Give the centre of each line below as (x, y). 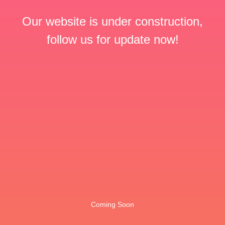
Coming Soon (113, 204)
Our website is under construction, (113, 21)
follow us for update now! (113, 39)
